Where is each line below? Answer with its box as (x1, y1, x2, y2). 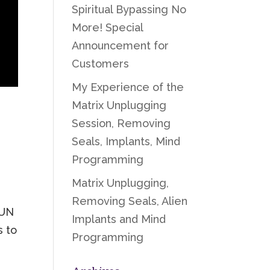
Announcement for (72, 39, 169, 52)
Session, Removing (72, 117, 171, 130)
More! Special (72, 21, 143, 34)
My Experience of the (72, 81, 184, 93)
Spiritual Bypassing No (72, 3, 187, 16)
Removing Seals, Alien (72, 195, 188, 207)
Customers (72, 57, 130, 70)
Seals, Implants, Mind (72, 135, 181, 148)
